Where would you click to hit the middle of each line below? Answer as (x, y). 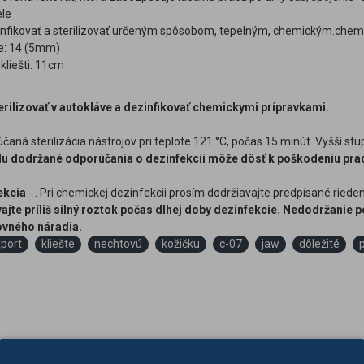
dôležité (319, 244)
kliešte (58, 244)
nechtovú (118, 244)
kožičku (181, 244)
